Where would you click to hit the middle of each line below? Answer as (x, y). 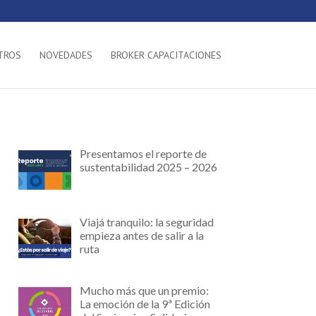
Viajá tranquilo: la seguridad (146, 222)
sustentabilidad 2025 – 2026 (148, 167)
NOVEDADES (66, 55)
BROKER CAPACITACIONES (166, 55)
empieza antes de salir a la (141, 236)
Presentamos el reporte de (143, 154)
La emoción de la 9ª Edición (145, 304)
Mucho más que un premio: (144, 291)
